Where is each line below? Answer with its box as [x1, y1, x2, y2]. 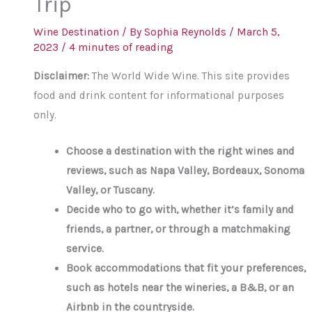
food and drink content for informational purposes [33, 88, 285, 102]
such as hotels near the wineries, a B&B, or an [65, 281, 294, 295]
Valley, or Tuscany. [65, 184, 155, 197]
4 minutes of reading [69, 41, 174, 54]
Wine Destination [33, 26, 120, 39]
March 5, [237, 26, 280, 39]
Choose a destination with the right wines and [65, 145, 295, 158]
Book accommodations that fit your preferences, [65, 262, 306, 275]
